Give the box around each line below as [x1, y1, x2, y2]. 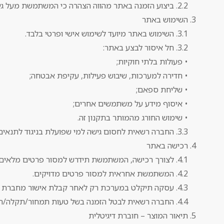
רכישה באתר [146, 140, 188, 151]
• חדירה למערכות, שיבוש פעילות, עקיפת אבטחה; [29, 70, 188, 81]
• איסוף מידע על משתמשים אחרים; [73, 98, 188, 109]
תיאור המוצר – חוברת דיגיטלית [88, 210, 188, 221]
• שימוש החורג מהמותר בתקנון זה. [77, 112, 188, 123]
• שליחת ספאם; [136, 84, 188, 95]
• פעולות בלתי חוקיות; [116, 56, 188, 67]
